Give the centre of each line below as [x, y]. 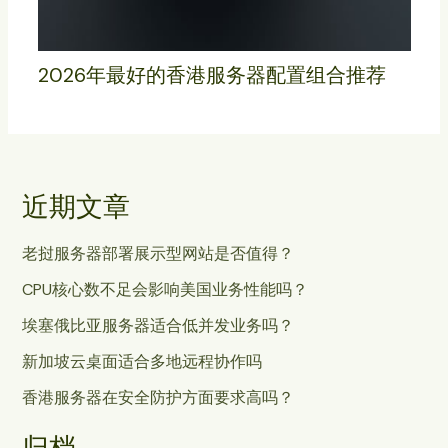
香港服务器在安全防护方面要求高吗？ [157, 398]
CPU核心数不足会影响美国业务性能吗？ [164, 290]
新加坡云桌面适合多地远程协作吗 [141, 362]
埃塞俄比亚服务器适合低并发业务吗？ [157, 326]
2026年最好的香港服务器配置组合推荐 [211, 75]
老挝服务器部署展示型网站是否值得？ [157, 254]
